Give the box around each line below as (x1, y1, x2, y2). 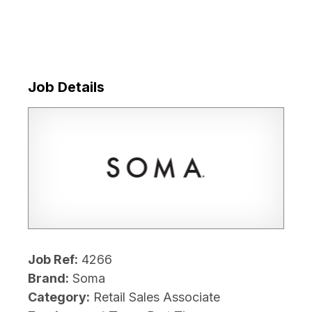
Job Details (28, 78, 104, 95)
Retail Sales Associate (93, 289, 220, 304)
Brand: (28, 270, 69, 286)
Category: (28, 289, 90, 304)
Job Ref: (28, 251, 78, 267)
